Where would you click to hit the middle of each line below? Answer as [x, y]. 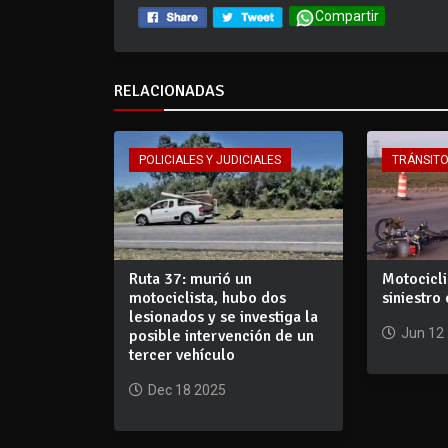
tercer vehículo [182, 354]
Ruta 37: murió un [190, 278]
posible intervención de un [221, 335]
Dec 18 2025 [187, 389]
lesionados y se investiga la [223, 316]
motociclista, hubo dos [207, 297]
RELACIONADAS [169, 91]
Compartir [347, 16]
